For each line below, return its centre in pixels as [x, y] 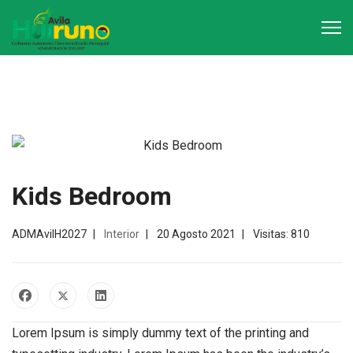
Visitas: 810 [281, 234]
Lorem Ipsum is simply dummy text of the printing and [160, 333]
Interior [122, 234]
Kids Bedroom [92, 197]
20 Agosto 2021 [196, 234]
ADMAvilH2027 [49, 234]
